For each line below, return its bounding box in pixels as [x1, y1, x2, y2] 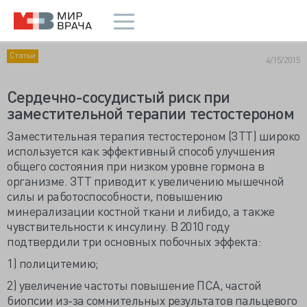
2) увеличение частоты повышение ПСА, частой [7, 277, 262, 293]
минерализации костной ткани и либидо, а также [7, 203, 275, 219]
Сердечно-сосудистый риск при [7, 86, 230, 107]
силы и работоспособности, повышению [7, 188, 223, 204]
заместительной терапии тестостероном [7, 102, 294, 123]
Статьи [10, 49, 36, 60]
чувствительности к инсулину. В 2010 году [7, 218, 229, 234]
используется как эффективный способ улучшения [7, 143, 275, 158]
